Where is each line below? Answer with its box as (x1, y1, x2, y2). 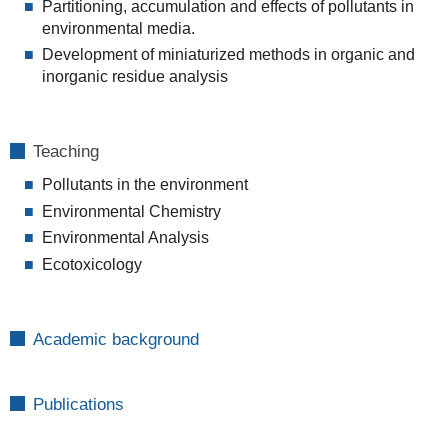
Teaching (32, 142, 99, 162)
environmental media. (41, 19, 195, 37)
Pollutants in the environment (41, 176, 248, 194)
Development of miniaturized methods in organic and (41, 46, 415, 64)
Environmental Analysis (41, 229, 209, 247)
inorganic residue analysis (41, 68, 228, 86)
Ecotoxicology (41, 255, 142, 273)
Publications (32, 395, 124, 415)
